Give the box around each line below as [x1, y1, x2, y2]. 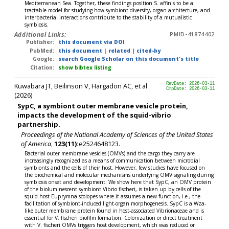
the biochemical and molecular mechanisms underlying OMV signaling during [25, 171, 214, 178]
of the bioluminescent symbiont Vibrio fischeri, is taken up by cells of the [25, 185, 201, 193]
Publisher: [26, 38, 55, 46]
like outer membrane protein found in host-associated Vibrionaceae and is [25, 207, 204, 214]
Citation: [30, 63, 55, 71]
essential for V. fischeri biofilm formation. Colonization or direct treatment [25, 214, 203, 221]
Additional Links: [14, 31, 66, 39]
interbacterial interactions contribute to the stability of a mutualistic [25, 13, 192, 21]
